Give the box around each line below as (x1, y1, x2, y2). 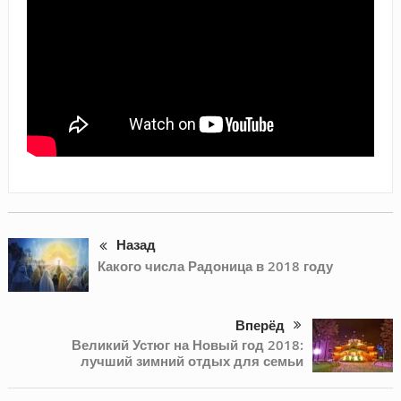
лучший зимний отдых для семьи (81, 352, 304, 371)
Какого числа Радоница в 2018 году (97, 256, 333, 276)
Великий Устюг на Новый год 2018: (72, 336, 304, 355)
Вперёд (235, 318, 286, 334)
